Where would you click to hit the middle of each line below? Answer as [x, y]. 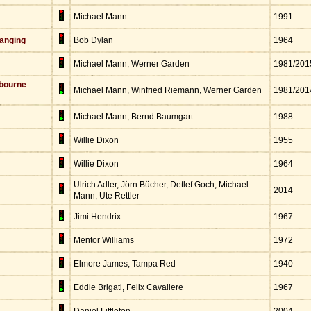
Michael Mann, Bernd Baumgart [133, 117]
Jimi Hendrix [97, 217]
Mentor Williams [104, 240]
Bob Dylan [93, 40]
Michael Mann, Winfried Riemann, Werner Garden [168, 90]
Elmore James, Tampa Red [125, 264]
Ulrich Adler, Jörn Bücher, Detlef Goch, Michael [161, 185]
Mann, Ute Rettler [107, 196]
